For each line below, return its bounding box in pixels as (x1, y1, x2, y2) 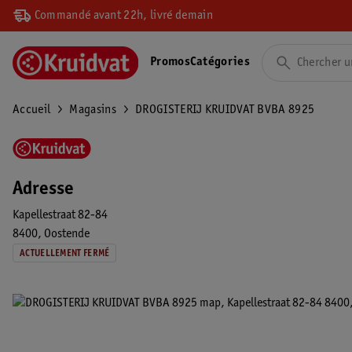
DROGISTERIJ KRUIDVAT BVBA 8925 (135, 104, 315, 116)
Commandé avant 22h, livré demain (31, 9, 213, 22)
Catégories (189, 56, 250, 68)
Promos (150, 56, 190, 68)
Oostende (44, 228, 90, 240)
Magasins (69, 104, 116, 116)
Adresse (13, 181, 75, 200)
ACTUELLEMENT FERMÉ (20, 248, 110, 258)
